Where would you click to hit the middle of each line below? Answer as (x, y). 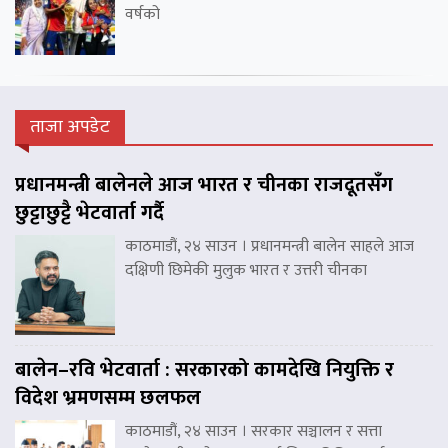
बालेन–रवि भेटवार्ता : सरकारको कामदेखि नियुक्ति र (204, 370)
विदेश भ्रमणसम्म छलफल (108, 398)
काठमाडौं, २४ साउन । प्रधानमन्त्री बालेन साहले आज (269, 247)
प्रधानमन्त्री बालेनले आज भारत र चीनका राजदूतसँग (204, 185)
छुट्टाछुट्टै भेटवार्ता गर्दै (89, 213)
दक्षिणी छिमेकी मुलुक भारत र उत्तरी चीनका (246, 271)
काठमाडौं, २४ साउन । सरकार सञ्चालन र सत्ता (253, 432)
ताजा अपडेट (70, 127)
